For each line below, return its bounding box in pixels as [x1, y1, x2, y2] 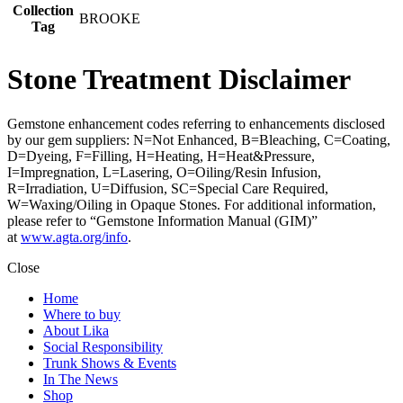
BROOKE [79, 10, 140, 26]
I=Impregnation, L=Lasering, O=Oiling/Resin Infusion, [7, 164, 321, 180]
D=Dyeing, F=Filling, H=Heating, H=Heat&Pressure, [7, 148, 315, 164]
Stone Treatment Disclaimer [7, 63, 351, 96]
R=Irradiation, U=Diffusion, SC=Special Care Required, [7, 180, 328, 196]
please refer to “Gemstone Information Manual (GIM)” [7, 212, 318, 228]
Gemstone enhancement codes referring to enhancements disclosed [7, 115, 385, 131]
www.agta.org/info [21, 228, 128, 245]
